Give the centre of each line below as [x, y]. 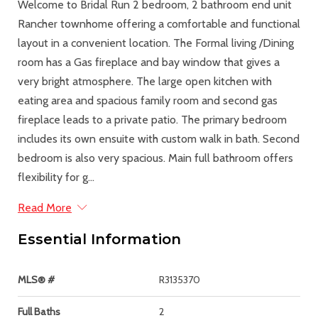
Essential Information [99, 239]
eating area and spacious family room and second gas [148, 100]
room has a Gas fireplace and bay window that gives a [149, 62]
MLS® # [36, 279]
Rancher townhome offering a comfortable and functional [159, 23]
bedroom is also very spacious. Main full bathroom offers [155, 158]
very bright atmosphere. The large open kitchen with [145, 81]
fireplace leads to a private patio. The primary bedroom [152, 119]
